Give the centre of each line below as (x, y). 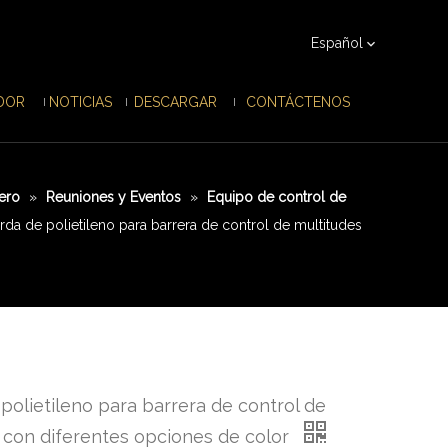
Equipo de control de (276, 197)
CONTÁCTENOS (297, 102)
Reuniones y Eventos (113, 197)
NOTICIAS (80, 102)
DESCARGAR (175, 102)
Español (336, 43)
